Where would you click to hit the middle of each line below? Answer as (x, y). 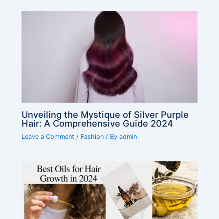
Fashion (92, 136)
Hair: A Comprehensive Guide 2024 (98, 123)
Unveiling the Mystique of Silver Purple (105, 114)
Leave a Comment (48, 136)
